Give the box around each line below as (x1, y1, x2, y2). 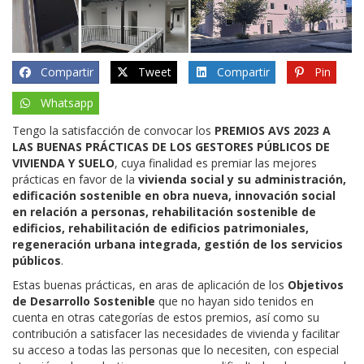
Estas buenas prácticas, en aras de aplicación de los (12, 276, 288, 292)
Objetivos (288, 276, 344, 292)
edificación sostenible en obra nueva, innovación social (12, 187, 336, 203)
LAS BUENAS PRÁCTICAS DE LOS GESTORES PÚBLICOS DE (12, 138, 330, 154)
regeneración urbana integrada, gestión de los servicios (12, 236, 343, 252)
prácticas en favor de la (12, 171, 138, 187)
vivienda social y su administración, (138, 171, 346, 187)
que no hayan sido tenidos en (155, 292, 314, 309)
